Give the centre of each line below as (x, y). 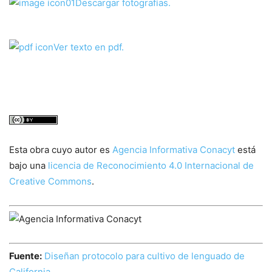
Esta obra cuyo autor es (61, 150)
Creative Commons (50, 182)
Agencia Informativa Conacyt (174, 150)
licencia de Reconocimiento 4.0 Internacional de (151, 166)
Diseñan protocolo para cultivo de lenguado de (144, 256)
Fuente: (25, 256)
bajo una (29, 166)
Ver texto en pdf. (89, 47)
